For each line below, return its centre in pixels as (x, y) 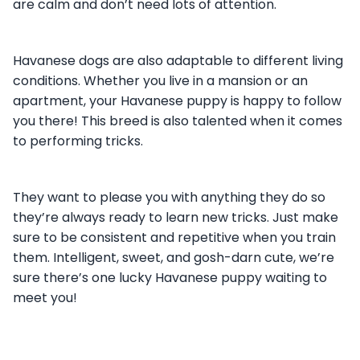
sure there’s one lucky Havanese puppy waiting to (170, 278)
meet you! (45, 298)
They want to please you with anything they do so (169, 198)
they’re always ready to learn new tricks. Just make (176, 218)
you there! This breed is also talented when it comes (178, 121)
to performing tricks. (78, 141)
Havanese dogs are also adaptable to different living (178, 61)
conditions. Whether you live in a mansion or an (160, 81)
